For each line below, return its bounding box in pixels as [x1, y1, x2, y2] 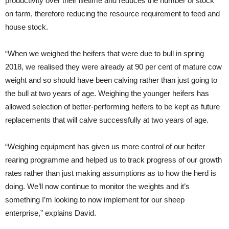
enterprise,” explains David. [5, 209, 96, 217]
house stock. [5, 22, 48, 31]
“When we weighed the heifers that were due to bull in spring [5, 49, 204, 58]
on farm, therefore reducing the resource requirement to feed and [5, 9, 220, 18]
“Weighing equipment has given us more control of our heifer [5, 142, 205, 151]
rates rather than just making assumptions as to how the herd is [5, 169, 216, 177]
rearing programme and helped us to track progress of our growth [5, 155, 222, 164]
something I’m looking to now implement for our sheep [5, 195, 185, 204]
